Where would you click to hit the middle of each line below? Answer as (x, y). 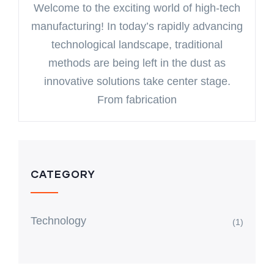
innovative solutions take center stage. (137, 81)
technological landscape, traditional (137, 45)
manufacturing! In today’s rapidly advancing (137, 26)
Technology (58, 221)
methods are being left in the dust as (137, 63)
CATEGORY (63, 174)
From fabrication (137, 100)
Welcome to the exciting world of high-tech (137, 8)
